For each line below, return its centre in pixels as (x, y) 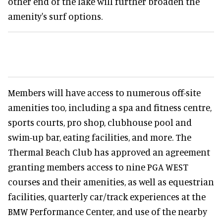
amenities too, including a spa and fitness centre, (110, 108)
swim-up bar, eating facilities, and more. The (100, 137)
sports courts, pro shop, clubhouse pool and (100, 122)
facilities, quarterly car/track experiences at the (107, 197)
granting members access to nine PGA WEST (98, 167)
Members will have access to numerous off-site (104, 93)
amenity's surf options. (55, 16)
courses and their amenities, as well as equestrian (111, 182)
